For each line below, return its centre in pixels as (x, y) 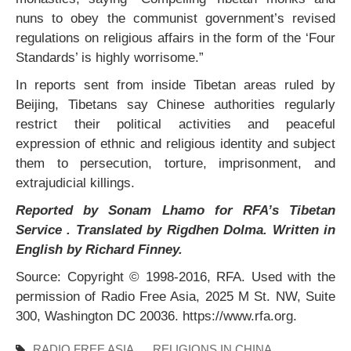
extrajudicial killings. (75, 183)
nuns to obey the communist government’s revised (175, 18)
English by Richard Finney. (99, 249)
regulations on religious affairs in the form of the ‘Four (175, 38)
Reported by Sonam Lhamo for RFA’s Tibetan (175, 210)
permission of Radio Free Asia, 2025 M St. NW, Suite (175, 296)
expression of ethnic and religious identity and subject (175, 143)
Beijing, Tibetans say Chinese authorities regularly (175, 104)
